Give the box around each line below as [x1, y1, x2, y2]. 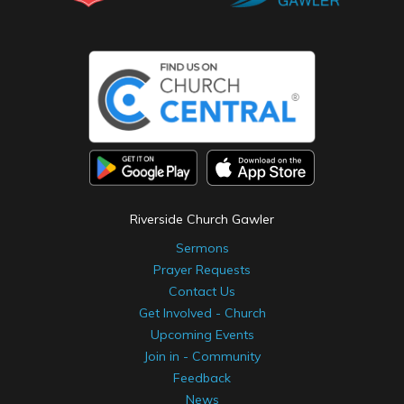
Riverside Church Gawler [130, 211, 274, 228]
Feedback [173, 370, 231, 387]
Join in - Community [143, 348, 261, 365]
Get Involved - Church [138, 305, 266, 322]
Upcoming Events [150, 326, 254, 344]
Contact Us [169, 283, 235, 300]
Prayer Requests [153, 262, 251, 279]
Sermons [175, 240, 229, 257]
